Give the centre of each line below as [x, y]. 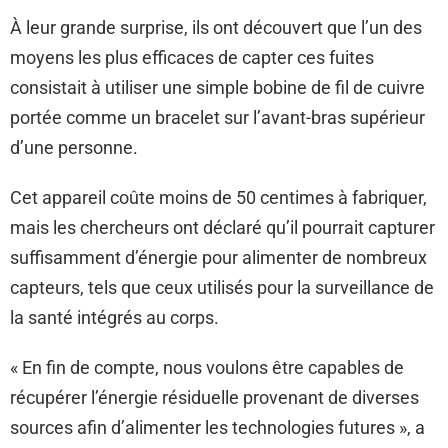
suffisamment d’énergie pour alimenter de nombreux [218, 257]
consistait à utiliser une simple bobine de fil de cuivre [217, 87]
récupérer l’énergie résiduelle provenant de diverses [214, 397]
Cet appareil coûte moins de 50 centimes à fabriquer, [218, 197]
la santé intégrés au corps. [114, 317]
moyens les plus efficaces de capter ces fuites [192, 57]
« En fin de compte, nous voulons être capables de [207, 367]
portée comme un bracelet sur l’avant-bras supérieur [217, 117]
